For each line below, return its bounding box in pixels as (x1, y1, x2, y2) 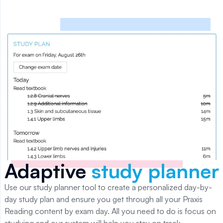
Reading (4, 206, 33, 216)
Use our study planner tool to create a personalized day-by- (4, 182, 212, 192)
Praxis (183, 194, 203, 204)
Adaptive (4, 158, 92, 183)
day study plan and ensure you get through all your (4, 194, 181, 204)
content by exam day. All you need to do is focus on (33, 206, 216, 216)
